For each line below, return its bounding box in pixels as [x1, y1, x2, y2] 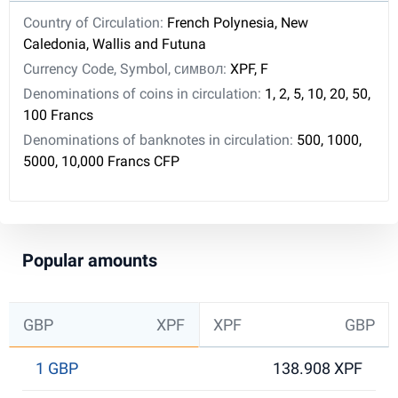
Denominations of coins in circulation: [23, 85, 265, 102]
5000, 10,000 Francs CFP [23, 153, 179, 170]
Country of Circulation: [23, 14, 167, 31]
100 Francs [23, 107, 93, 123]
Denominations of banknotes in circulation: [23, 131, 297, 148]
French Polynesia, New [167, 14, 308, 31]
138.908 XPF [273, 359, 362, 378]
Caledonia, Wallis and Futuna [23, 36, 206, 52]
